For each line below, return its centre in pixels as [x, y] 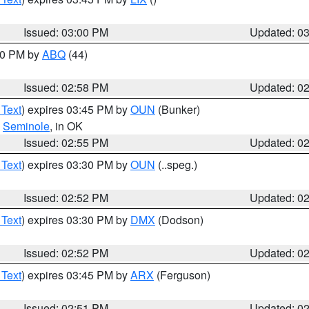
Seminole [26, 126]
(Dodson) [179, 220]
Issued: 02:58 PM [66, 87]
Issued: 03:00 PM [66, 32]
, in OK [66, 126]
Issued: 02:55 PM [66, 142]
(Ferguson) [182, 275]
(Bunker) [178, 109]
